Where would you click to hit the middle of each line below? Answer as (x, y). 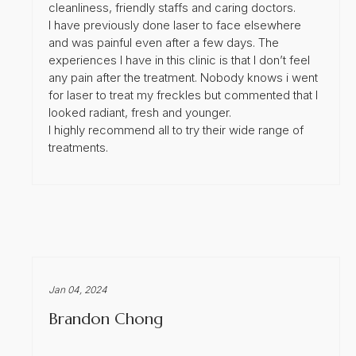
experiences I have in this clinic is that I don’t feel (179, 60)
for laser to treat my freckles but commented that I (183, 95)
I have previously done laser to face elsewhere (175, 25)
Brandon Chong (106, 319)
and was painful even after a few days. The (164, 42)
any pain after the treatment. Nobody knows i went (183, 77)
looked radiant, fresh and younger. (140, 112)
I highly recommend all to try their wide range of (176, 130)
